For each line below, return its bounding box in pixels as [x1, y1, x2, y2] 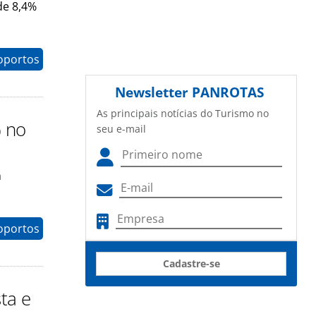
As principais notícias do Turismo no [97, 107, 269, 121]
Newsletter [115, 83, 192, 102]
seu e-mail [97, 122, 146, 136]
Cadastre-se [162, 257, 220, 271]
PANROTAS [192, 83, 264, 102]
